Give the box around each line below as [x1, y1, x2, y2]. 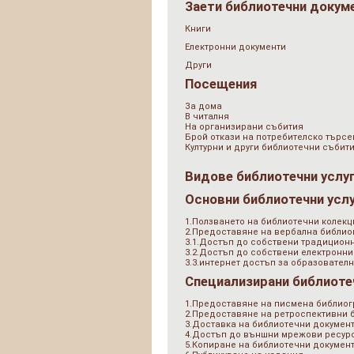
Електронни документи [185, 42, 286, 52]
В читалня [185, 111, 229, 122]
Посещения [185, 77, 257, 92]
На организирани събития [185, 122, 303, 132]
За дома [185, 101, 222, 111]
